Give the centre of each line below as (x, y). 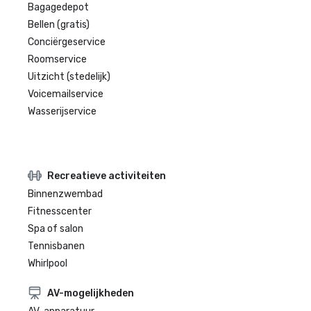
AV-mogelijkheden (91, 293)
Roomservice (57, 59)
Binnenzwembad (65, 194)
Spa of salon (56, 229)
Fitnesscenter (60, 211)
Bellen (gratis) (59, 25)
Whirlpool (48, 263)
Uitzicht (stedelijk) (69, 77)
